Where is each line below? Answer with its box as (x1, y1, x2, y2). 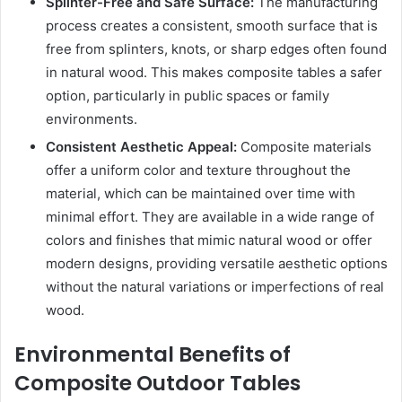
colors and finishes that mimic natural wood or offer (46, 231, 372, 249)
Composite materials (237, 137, 371, 155)
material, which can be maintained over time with (46, 184, 355, 202)
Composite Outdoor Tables (14, 368, 301, 398)
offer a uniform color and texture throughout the (46, 161, 351, 179)
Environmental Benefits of (14, 339, 291, 369)
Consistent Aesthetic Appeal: (46, 137, 237, 155)
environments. (46, 109, 137, 127)
